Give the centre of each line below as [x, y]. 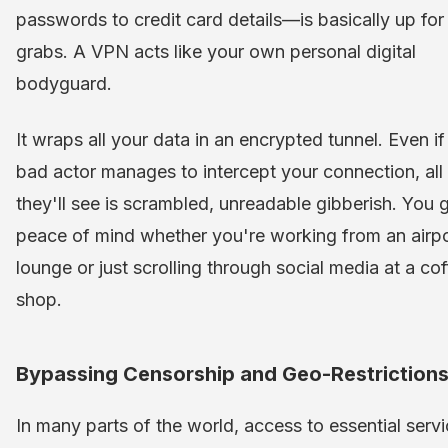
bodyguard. [64, 84]
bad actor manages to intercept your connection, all [229, 172]
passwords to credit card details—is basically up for [230, 20]
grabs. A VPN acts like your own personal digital [216, 52]
